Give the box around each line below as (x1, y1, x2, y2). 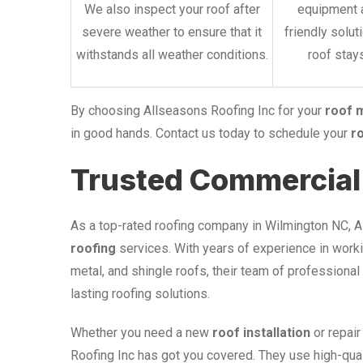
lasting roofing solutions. (70, 285, 210, 301)
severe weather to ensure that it (82, 23, 262, 40)
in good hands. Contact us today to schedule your (70, 125, 351, 141)
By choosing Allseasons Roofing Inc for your (70, 102, 325, 118)
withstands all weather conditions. (75, 46, 268, 62)
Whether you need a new (70, 324, 212, 340)
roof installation (212, 324, 310, 340)
